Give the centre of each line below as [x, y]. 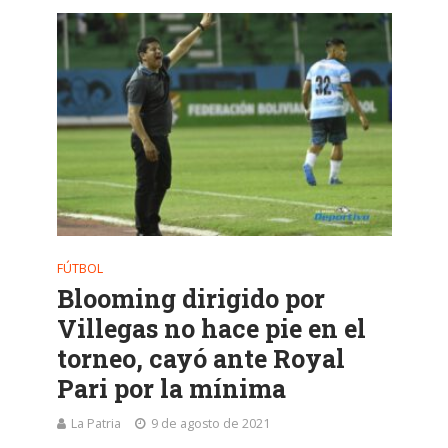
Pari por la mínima [171, 389]
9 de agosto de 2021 [210, 424]
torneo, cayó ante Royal [200, 359]
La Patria [95, 424]
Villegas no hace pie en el [211, 329]
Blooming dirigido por [190, 299]
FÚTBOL [79, 269]
